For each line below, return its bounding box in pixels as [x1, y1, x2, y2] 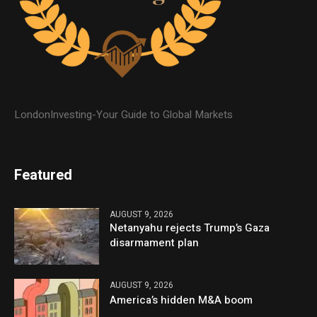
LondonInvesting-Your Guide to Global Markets [14, 107, 234, 123]
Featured [14, 165, 73, 186]
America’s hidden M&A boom [110, 292, 253, 308]
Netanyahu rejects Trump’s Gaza [110, 220, 270, 236]
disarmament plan [110, 235, 200, 251]
